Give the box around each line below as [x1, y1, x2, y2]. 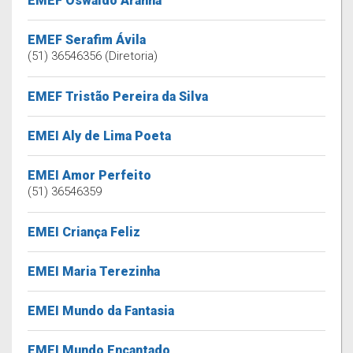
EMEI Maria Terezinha [28, 264, 160, 279]
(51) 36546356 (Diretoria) [28, 49, 158, 63]
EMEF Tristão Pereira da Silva [28, 89, 208, 104]
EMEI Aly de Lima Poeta [28, 128, 171, 143]
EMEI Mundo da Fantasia [28, 303, 174, 318]
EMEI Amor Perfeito [28, 168, 151, 183]
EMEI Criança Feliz [28, 225, 140, 240]
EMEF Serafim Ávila [28, 32, 146, 47]
